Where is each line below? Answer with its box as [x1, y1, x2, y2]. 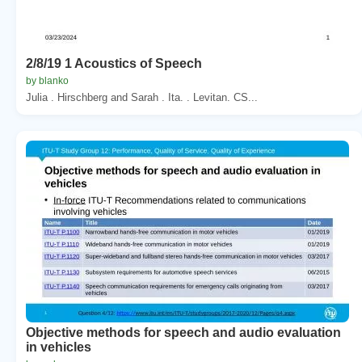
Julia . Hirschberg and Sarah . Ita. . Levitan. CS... [26, 90, 258, 103]
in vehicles [26, 339, 91, 354]
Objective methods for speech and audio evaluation [26, 325, 341, 339]
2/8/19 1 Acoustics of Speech [26, 56, 202, 70]
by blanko [26, 74, 69, 86]
